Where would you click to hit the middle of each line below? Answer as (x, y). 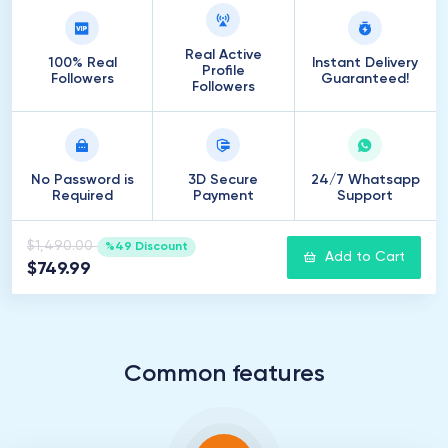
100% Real (82, 63)
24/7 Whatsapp (365, 180)
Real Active (223, 55)
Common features (224, 374)
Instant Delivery (365, 63)
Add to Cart (365, 257)
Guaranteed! (365, 79)
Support (365, 196)
